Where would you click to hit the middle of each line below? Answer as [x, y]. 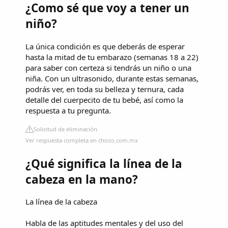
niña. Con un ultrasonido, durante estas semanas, [112, 78]
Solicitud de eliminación [65, 129]
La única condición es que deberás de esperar [105, 46]
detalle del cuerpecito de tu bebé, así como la [104, 99]
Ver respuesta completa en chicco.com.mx [82, 140]
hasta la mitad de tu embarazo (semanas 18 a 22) [112, 57]
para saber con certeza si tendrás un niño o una [108, 67]
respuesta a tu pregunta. [68, 110]
